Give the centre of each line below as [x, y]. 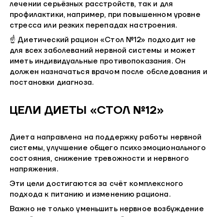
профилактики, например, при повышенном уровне [105, 15]
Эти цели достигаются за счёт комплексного [97, 184]
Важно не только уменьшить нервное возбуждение [107, 209]
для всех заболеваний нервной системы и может [103, 51]
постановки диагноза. [52, 83]
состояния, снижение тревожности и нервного [100, 159]
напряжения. [34, 170]
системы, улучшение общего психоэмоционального [108, 148]
